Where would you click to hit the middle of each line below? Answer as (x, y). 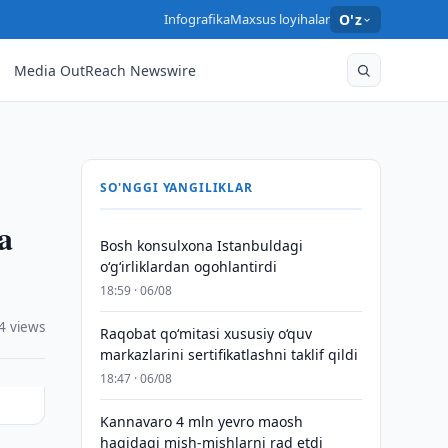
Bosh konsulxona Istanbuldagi (201, 245)
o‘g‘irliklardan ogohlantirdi (188, 266)
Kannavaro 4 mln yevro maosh (201, 421)
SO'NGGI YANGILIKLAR (176, 187)
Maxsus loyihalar (279, 19)
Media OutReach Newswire (105, 70)
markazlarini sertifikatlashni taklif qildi (228, 354)
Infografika (196, 19)
